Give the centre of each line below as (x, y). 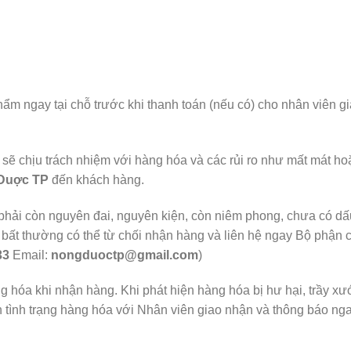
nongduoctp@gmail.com (125, 255)
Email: (30, 255)
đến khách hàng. (96, 179)
